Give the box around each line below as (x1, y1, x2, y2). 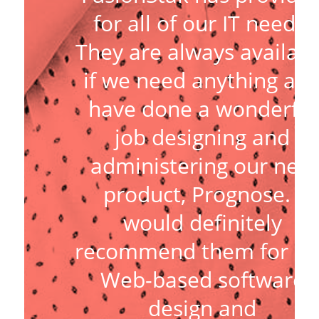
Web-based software (100, 264, 305, 294)
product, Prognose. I (103, 179, 302, 209)
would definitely (122, 207, 282, 237)
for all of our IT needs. (93, 8, 312, 38)
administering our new (90, 150, 315, 180)
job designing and (115, 122, 291, 152)
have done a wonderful (88, 93, 317, 123)
